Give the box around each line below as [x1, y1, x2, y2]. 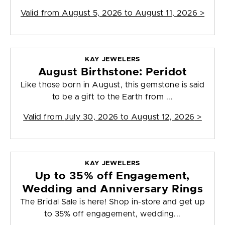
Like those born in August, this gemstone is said [20, 81, 205, 89]
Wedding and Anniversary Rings [22, 184, 203, 195]
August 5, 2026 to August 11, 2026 [62, 9, 198, 18]
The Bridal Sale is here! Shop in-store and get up [20, 198, 205, 206]
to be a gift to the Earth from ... [52, 93, 173, 101]
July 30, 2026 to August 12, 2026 [64, 113, 195, 122]
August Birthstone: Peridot [38, 67, 187, 78]
